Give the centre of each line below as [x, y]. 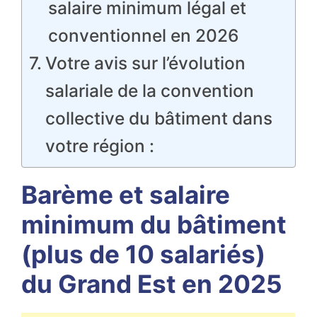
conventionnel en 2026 [143, 35]
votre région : [99, 146]
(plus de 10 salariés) [143, 254]
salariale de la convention [149, 91]
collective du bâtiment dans [158, 118]
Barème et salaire [126, 195]
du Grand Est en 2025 [152, 284]
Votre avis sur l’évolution [145, 63]
